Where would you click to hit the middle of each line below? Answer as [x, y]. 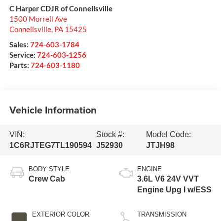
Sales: [19, 44]
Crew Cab [47, 179]
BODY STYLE [49, 169]
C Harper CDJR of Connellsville [61, 8]
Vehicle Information [53, 110]
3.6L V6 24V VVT [168, 179]
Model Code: [168, 135]
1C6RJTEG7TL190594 [50, 146]
